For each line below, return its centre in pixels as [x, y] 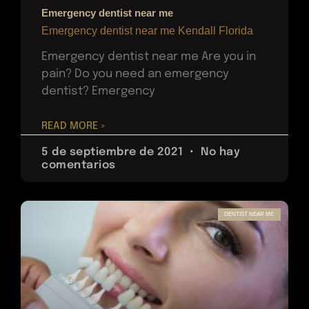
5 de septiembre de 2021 [114, 152]
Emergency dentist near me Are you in [149, 57]
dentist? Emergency [98, 92]
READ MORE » [73, 127]
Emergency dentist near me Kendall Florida [147, 31]
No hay [219, 152]
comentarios [79, 166]
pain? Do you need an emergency [135, 74]
